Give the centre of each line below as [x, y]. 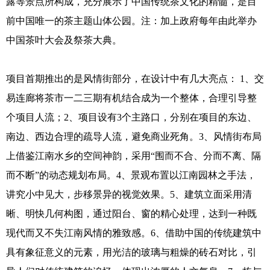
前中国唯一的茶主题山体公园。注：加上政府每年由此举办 [131, 20]
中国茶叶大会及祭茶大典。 [64, 40]
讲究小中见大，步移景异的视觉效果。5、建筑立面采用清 [129, 194]
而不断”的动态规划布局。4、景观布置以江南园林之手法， [131, 175]
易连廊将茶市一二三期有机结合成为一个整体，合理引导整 [131, 98]
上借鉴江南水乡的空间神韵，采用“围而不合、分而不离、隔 [133, 155]
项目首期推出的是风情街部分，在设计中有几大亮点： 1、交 [135, 78]
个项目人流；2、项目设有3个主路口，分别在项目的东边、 [131, 117]
